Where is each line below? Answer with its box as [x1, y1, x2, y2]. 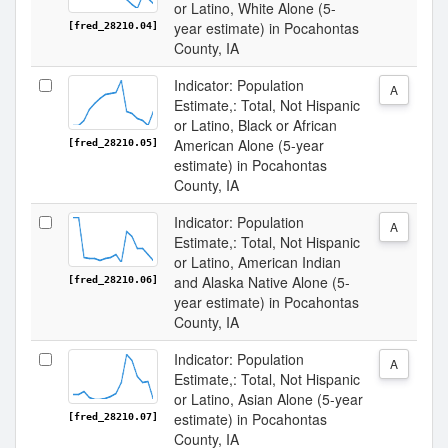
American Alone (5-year [174, 135, 324, 155]
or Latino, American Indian [174, 252, 341, 272]
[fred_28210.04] [68, 20, 158, 31]
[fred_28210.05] [68, 137, 158, 148]
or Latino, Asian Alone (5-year [174, 389, 363, 409]
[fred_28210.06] [68, 274, 158, 285]
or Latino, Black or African [174, 115, 337, 135]
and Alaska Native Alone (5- [174, 272, 350, 292]
